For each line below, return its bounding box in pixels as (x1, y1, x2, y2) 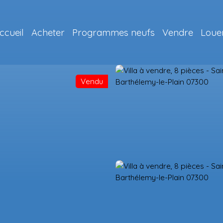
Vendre (162, 26, 193, 38)
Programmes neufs (72, 26, 155, 38)
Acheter (31, 26, 65, 38)
